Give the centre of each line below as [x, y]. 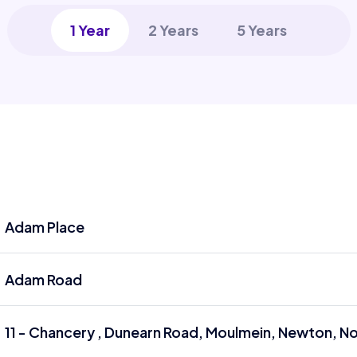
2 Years [173, 30]
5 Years [262, 30]
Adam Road [43, 279]
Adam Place [44, 227]
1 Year [90, 30]
